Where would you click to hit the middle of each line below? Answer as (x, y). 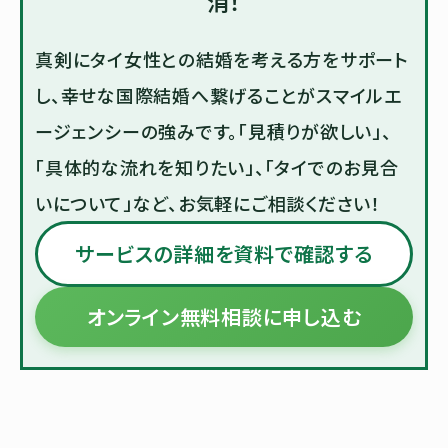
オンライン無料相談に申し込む (224, 316)
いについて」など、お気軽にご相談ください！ (208, 202)
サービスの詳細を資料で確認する (224, 253)
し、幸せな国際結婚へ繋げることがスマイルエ (218, 94)
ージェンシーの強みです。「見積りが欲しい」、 (213, 130)
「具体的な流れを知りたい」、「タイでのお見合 (217, 166)
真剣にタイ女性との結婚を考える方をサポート (222, 58)
